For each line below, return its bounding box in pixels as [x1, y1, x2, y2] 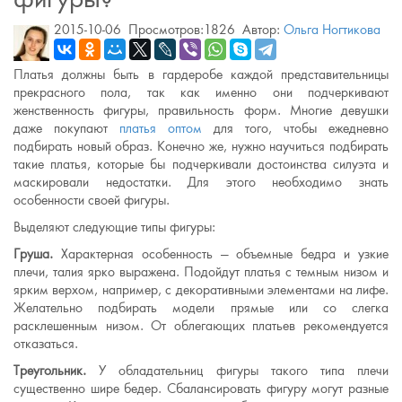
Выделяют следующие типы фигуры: [13, 219, 215, 235]
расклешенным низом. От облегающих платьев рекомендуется [13, 318, 389, 334]
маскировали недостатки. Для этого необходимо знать [13, 174, 389, 190]
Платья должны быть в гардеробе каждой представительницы [13, 66, 389, 83]
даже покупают [13, 120, 119, 136]
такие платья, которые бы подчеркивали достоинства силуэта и [13, 156, 389, 172]
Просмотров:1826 [128, 22, 235, 38]
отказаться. [13, 336, 78, 352]
